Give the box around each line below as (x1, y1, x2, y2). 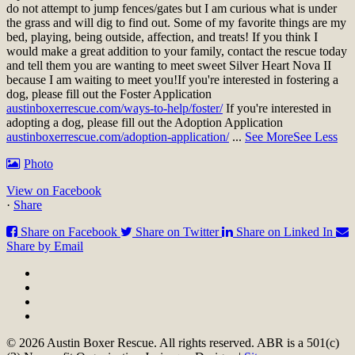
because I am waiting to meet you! (6, 72, 177, 86)
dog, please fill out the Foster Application (6, 86, 215, 101)
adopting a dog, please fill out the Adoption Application (6, 115, 286, 129)
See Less (293, 129, 338, 143)
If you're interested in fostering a (177, 72, 338, 86)
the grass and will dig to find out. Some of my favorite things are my (6, 15, 346, 29)
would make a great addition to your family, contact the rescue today (6, 44, 347, 58)
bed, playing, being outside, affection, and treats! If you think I (6, 29, 318, 44)
